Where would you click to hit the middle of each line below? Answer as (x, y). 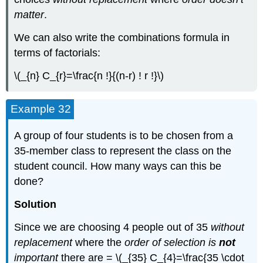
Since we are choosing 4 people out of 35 (113, 227)
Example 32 (41, 109)
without (228, 227)
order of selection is (172, 242)
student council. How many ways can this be (118, 166)
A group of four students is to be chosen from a (124, 136)
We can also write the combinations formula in (122, 38)
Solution (36, 205)
